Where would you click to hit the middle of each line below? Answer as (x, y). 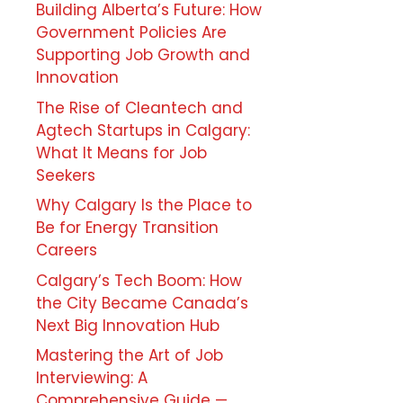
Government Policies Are (131, 32)
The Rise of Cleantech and (139, 107)
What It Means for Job (121, 152)
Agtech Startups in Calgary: (143, 130)
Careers (67, 250)
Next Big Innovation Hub (128, 325)
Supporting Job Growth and (143, 55)
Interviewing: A (92, 378)
